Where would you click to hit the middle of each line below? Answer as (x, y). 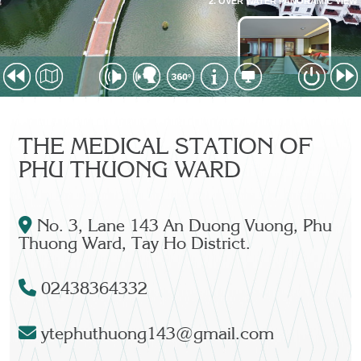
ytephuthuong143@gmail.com (156, 335)
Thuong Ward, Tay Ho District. (135, 245)
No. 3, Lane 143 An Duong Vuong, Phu (183, 227)
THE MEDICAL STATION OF (166, 149)
